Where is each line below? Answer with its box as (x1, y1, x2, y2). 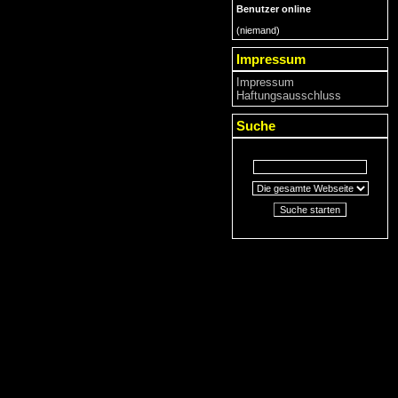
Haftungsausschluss (236, 89, 341, 102)
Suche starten (280, 204, 340, 215)
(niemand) (236, 25, 280, 36)
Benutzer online (236, 4, 311, 14)
